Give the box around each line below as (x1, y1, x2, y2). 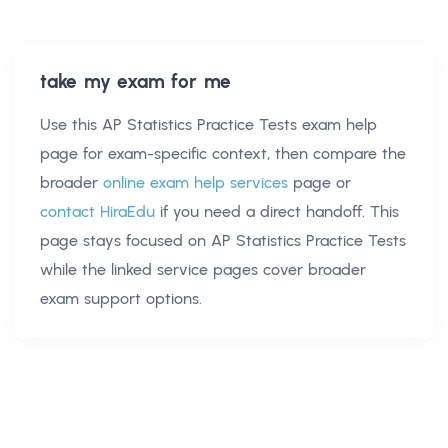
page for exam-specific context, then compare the (40, 143, 406, 163)
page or (293, 172, 351, 192)
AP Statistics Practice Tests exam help (102, 114, 377, 134)
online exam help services (103, 172, 288, 192)
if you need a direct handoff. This (160, 201, 399, 221)
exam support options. (40, 288, 202, 308)
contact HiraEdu (40, 201, 155, 221)
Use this (40, 114, 102, 134)
